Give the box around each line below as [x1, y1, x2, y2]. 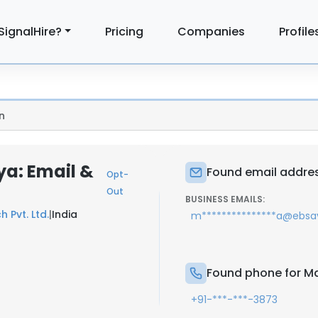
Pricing [105, 23, 144, 40]
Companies [177, 23, 246, 40]
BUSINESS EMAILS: [185, 193, 265, 205]
